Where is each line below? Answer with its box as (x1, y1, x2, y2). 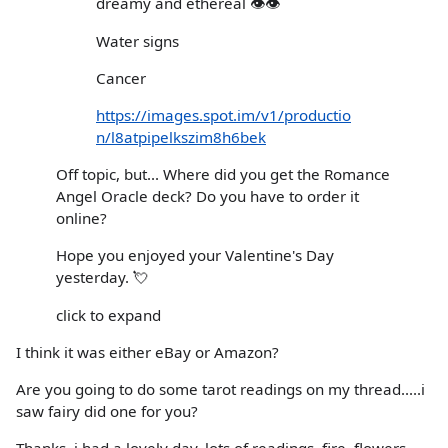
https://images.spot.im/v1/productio (96, 104, 351, 125)
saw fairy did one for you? (16, 400, 198, 421)
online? (56, 208, 107, 229)
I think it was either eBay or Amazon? (16, 341, 279, 362)
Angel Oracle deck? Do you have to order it (56, 186, 359, 207)
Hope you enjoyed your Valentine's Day (56, 245, 334, 266)
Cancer (96, 67, 146, 88)
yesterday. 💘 (56, 267, 148, 288)
